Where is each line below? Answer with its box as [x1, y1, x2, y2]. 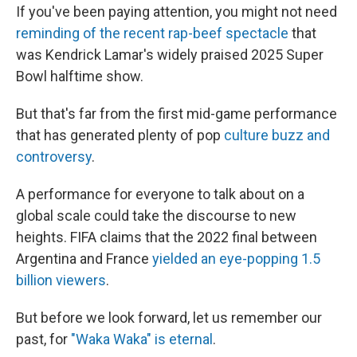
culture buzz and [224, 127, 330, 143]
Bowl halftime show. [16, 68, 143, 84]
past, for [16, 331, 71, 347]
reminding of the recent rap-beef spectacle [16, 25, 288, 41]
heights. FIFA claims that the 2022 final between [16, 229, 317, 245]
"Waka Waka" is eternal [71, 331, 213, 347]
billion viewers [16, 272, 106, 288]
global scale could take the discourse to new [16, 207, 296, 224]
